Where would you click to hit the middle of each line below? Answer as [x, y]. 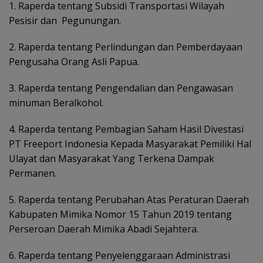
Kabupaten [34, 214]
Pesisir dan [33, 21]
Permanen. [33, 173]
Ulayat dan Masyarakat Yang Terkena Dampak [112, 159]
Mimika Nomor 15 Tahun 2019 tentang [146, 214]
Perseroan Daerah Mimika [68, 229]
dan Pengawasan [195, 88]
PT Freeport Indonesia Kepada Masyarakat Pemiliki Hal [130, 144]
